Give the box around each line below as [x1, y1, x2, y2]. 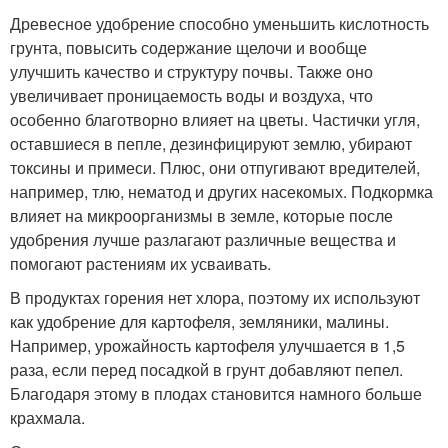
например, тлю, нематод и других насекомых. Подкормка [10, 180, 433, 204]
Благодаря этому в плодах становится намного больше [10, 382, 422, 406]
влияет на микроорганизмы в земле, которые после [10, 204, 393, 228]
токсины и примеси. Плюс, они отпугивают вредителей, [10, 156, 420, 180]
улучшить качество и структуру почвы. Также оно [10, 60, 373, 84]
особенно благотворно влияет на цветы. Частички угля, [10, 108, 420, 132]
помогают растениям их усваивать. [10, 252, 271, 276]
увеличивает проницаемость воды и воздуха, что [10, 84, 373, 108]
